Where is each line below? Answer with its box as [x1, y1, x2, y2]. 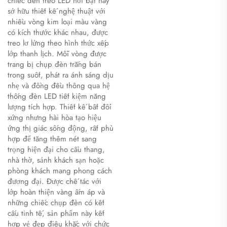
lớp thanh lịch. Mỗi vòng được [8, 48, 106, 60]
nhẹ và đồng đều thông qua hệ [8, 80, 110, 92]
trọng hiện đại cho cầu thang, [8, 144, 105, 156]
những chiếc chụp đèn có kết [8, 197, 104, 209]
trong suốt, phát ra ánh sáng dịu [8, 69, 113, 81]
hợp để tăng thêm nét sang [8, 133, 97, 145]
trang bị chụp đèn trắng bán [8, 59, 101, 70]
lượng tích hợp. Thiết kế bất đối [8, 101, 111, 113]
